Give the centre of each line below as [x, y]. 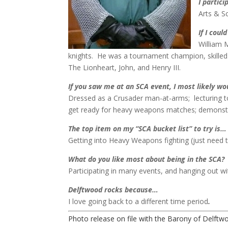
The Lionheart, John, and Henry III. [125, 68]
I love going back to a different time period [138, 202]
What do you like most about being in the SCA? [147, 159]
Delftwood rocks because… [113, 190]
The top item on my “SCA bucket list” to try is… [148, 129]
